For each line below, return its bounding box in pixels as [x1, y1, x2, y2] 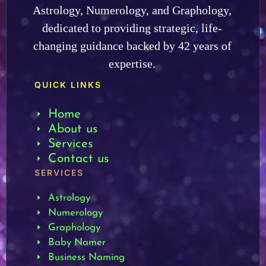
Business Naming [47, 252, 125, 262]
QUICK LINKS [34, 79, 102, 90]
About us [47, 122, 98, 135]
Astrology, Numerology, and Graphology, [33, 3, 232, 17]
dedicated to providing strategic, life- [42, 21, 223, 34]
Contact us [47, 152, 109, 165]
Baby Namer [47, 237, 106, 248]
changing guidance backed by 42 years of [33, 39, 232, 52]
